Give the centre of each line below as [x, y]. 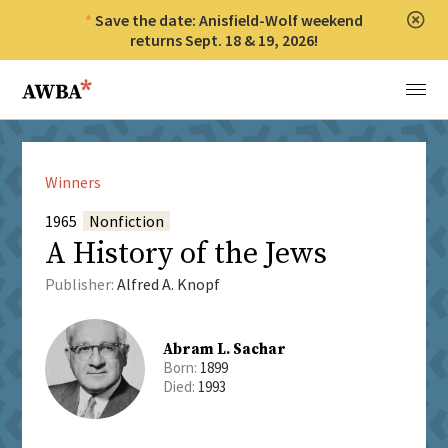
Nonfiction [126, 221]
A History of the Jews [185, 254]
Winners [72, 182]
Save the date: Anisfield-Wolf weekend [229, 20]
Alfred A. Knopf [168, 284]
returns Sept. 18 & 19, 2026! [224, 40]
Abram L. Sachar [224, 350]
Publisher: [80, 284]
